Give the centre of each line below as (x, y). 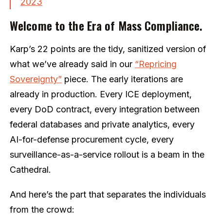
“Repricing (156, 64)
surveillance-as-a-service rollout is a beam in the (107, 154)
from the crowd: (42, 209)
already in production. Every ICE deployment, (101, 94)
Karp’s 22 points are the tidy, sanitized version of (108, 49)
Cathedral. (30, 169)
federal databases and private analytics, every (102, 124)
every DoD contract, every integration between (105, 109)
